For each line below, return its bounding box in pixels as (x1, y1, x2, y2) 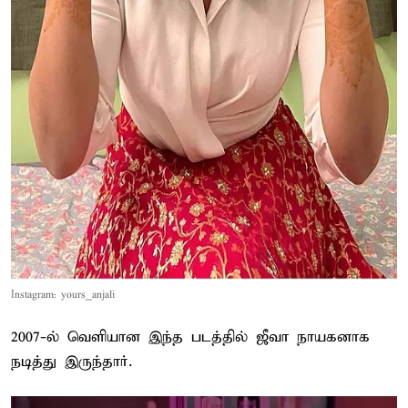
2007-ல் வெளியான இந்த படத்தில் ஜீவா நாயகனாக (11, 328, 370, 348)
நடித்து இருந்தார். (11, 352, 132, 372)
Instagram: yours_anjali (11, 289, 115, 302)
